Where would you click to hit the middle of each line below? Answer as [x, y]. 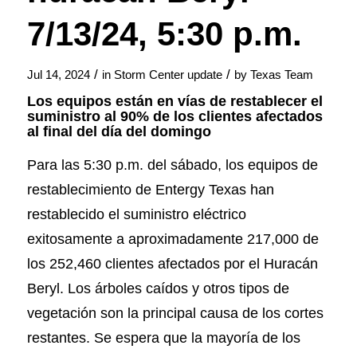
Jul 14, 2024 [58, 75]
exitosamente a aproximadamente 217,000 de [173, 238]
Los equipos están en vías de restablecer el [175, 102]
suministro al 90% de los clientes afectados [175, 117]
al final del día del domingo [119, 132]
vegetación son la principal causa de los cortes [175, 312]
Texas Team [281, 75]
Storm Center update [168, 75]
